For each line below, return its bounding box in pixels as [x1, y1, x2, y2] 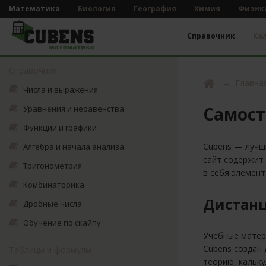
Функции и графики [23, 122, 97, 133]
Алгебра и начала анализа [23, 141, 124, 152]
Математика [9, 4, 60, 14]
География [134, 4, 176, 14]
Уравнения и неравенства [23, 103, 124, 114]
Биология [78, 4, 116, 14]
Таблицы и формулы [9, 244, 91, 255]
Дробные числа [23, 198, 82, 209]
